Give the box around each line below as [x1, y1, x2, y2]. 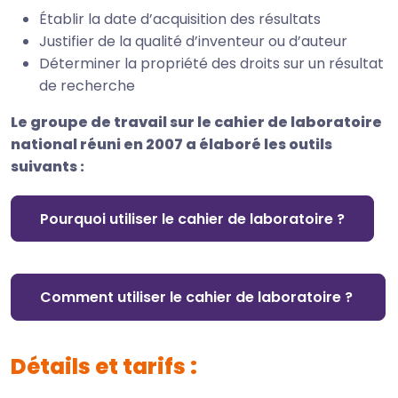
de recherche [39, 76, 139, 97]
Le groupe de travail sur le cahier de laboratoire [11, 112, 382, 133]
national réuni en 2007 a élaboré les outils [11, 134, 332, 155]
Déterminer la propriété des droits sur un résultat [39, 53, 384, 75]
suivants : [11, 156, 84, 178]
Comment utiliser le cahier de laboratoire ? [40, 286, 356, 307]
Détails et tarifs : [11, 351, 202, 381]
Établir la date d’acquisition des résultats [39, 9, 321, 30]
